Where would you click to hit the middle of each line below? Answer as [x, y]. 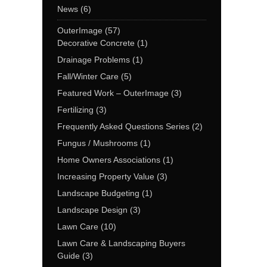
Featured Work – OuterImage [113, 93]
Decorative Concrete [96, 43]
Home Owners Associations [109, 160]
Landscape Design [92, 210]
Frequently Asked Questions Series [123, 126]
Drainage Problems [94, 60]
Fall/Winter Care [88, 76]
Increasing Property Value [106, 176]
